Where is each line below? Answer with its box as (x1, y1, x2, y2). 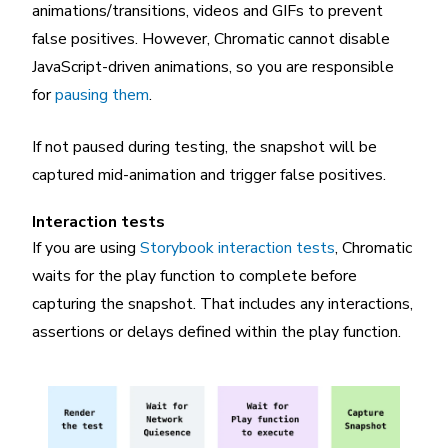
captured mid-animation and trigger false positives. (32, 163, 386, 186)
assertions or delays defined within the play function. (32, 320, 401, 343)
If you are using (32, 236, 140, 259)
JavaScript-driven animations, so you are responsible (32, 55, 394, 78)
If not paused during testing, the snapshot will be (32, 135, 377, 158)
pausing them (55, 83, 149, 106)
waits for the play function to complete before (32, 264, 357, 287)
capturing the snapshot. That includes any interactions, (32, 292, 413, 315)
